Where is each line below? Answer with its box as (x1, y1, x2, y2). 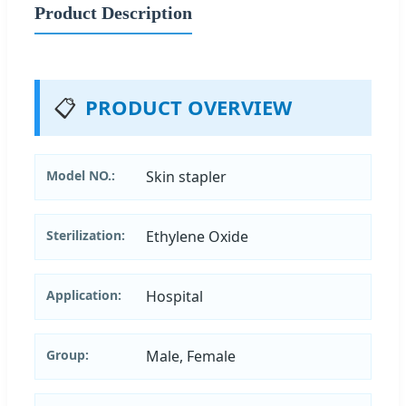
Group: (46, 345, 89, 363)
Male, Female (146, 345, 236, 366)
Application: (46, 285, 121, 304)
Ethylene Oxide (146, 226, 248, 246)
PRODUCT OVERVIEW (85, 93, 292, 121)
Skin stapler (146, 166, 227, 187)
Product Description (34, 2, 192, 23)
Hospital (146, 285, 203, 306)
